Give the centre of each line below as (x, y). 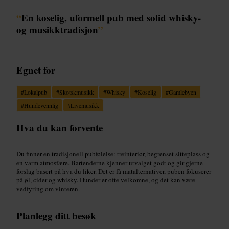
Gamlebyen (182, 92)
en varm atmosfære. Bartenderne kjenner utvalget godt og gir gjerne (110, 162)
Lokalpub (36, 92)
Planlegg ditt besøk (56, 215)
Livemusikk (85, 105)
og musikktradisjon (57, 29)
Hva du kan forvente (60, 127)
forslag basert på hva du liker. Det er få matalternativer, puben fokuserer (114, 171)
